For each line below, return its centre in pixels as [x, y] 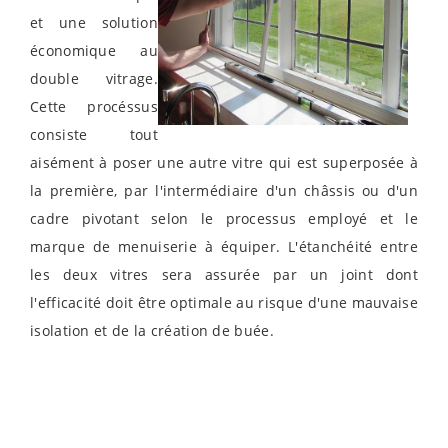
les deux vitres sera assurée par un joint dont [224, 275]
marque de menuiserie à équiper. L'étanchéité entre [224, 247]
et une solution [94, 23]
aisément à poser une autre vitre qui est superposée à [224, 163]
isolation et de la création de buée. [152, 331]
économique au [94, 51]
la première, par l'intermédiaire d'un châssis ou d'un [224, 191]
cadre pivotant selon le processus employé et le [224, 219]
